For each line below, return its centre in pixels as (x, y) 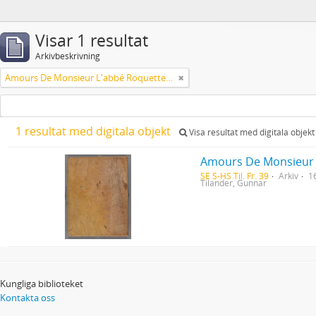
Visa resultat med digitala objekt (251, 132)
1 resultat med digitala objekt (95, 131)
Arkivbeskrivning (68, 56)
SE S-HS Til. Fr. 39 (235, 176)
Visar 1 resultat (92, 41)
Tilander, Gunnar (234, 183)
